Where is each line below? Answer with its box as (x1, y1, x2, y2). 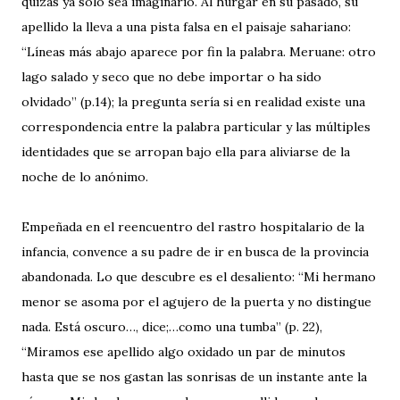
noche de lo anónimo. (21, 169, 148, 185)
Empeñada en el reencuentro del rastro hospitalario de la (21, 219, 364, 235)
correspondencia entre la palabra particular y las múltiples (21, 119, 371, 135)
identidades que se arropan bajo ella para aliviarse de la (21, 144, 350, 160)
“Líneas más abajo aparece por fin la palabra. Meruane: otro (21, 44, 376, 60)
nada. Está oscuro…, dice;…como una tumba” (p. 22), (21, 319, 322, 335)
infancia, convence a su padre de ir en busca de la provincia (21, 244, 369, 260)
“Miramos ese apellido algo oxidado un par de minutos (21, 344, 346, 360)
